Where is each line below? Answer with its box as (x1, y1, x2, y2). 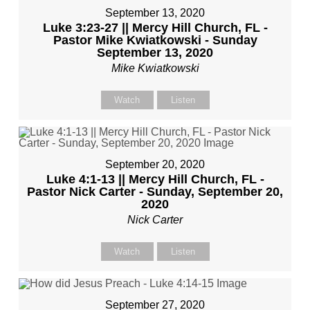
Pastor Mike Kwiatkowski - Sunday (53, 33, 257, 48)
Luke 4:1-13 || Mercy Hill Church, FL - (46, 172, 264, 187)
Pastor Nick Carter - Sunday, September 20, (27, 185, 283, 199)
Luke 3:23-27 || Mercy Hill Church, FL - (42, 21, 268, 35)
